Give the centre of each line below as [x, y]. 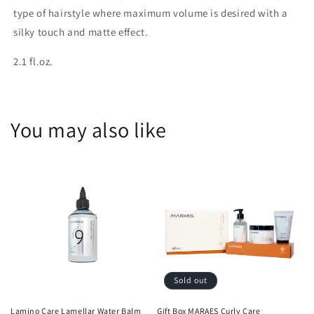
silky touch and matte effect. [81, 32]
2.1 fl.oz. [33, 61]
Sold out [191, 280]
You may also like [89, 129]
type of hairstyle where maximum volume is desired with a [151, 13]
